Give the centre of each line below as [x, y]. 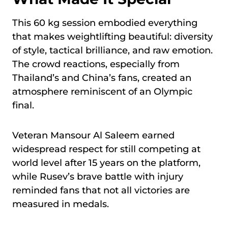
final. [23, 106]
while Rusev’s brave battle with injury [98, 177]
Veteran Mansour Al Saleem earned [93, 136]
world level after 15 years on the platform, [106, 163]
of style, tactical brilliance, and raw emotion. [112, 51]
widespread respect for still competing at [106, 149]
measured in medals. [61, 204]
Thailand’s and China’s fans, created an [102, 78]
